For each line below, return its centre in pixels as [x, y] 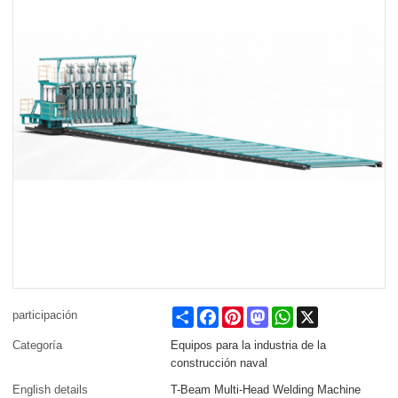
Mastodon [294, 314]
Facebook [244, 314]
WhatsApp [320, 314]
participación [45, 315]
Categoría [38, 346]
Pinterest [267, 314]
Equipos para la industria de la [249, 346]
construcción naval [219, 363]
